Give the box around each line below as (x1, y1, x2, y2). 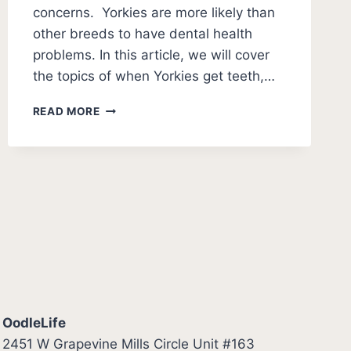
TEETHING (99, 200, 157, 213)
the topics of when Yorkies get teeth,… (32, 68, 275, 85)
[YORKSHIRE (99, 150, 171, 164)
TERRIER (99, 167, 147, 180)
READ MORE (32, 105, 100, 118)
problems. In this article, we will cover (32, 47, 270, 63)
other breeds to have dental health (32, 26, 252, 42)
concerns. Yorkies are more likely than (32, 5, 275, 21)
